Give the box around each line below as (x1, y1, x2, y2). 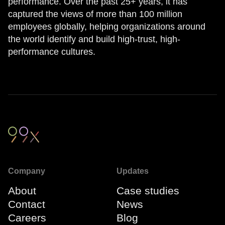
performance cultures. (8, 47, 95, 57)
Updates (117, 166, 149, 175)
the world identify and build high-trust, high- (8, 34, 180, 44)
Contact (8, 198, 45, 210)
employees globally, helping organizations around (8, 22, 205, 32)
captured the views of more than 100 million (8, 9, 182, 19)
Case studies (117, 184, 179, 196)
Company (8, 166, 45, 175)
